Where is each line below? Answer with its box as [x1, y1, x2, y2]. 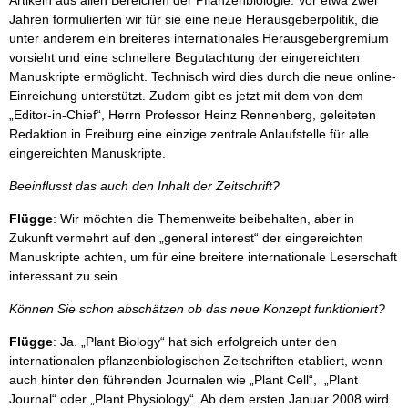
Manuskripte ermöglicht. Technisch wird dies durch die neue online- [9, 69, 396, 84]
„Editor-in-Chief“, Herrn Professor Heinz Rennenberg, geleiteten [9, 107, 376, 122]
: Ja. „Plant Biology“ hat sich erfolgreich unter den [53, 334, 337, 349]
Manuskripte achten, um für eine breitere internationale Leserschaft [9, 250, 397, 264]
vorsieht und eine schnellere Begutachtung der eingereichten [9, 50, 360, 65]
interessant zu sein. [9, 269, 121, 283]
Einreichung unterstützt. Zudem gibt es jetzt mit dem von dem [9, 88, 363, 103]
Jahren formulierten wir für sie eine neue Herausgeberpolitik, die [9, 12, 379, 26]
